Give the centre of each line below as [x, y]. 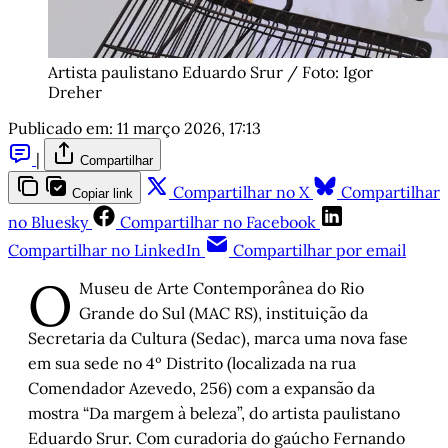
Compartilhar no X [241, 192]
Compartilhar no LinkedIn [104, 250]
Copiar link [102, 194]
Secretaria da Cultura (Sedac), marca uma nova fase [218, 338]
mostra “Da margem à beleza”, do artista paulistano [214, 413]
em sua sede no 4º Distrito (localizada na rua [192, 363]
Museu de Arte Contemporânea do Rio [221, 288]
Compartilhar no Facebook [218, 222]
